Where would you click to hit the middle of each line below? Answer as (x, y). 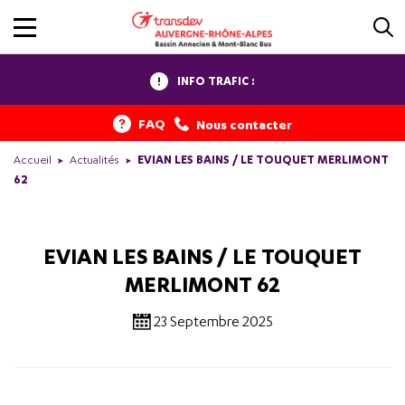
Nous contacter (244, 124)
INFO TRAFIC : (216, 81)
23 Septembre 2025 (213, 321)
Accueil (33, 160)
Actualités (94, 160)
